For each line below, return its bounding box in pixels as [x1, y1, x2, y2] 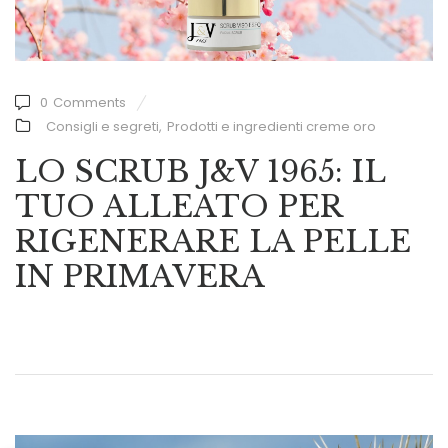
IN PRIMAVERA [15, 257, 265, 295]
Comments [53, 92, 126, 112]
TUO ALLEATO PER [15, 187, 342, 225]
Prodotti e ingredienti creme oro [167, 116, 376, 136]
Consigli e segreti [46, 116, 159, 136]
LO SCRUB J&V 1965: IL [15, 152, 385, 190]
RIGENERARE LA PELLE [15, 222, 411, 260]
